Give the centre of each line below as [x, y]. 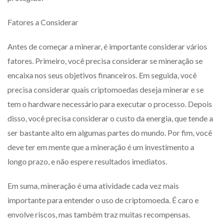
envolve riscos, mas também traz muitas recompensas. [99, 214]
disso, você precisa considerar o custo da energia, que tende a [110, 118]
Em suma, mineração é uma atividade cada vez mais [93, 185]
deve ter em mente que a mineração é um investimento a [101, 147]
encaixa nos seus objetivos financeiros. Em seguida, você [102, 75]
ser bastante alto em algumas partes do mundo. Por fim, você [110, 132]
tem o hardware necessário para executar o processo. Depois [110, 104]
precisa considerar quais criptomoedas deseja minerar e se [106, 89]
